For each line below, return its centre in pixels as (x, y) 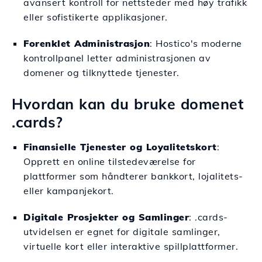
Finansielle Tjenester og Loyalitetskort (120, 147)
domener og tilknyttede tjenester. (101, 73)
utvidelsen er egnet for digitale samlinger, (122, 232)
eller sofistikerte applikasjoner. (96, 17)
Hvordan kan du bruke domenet (127, 104)
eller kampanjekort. (69, 191)
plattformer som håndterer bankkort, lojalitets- (133, 176)
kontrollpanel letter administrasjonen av (117, 58)
